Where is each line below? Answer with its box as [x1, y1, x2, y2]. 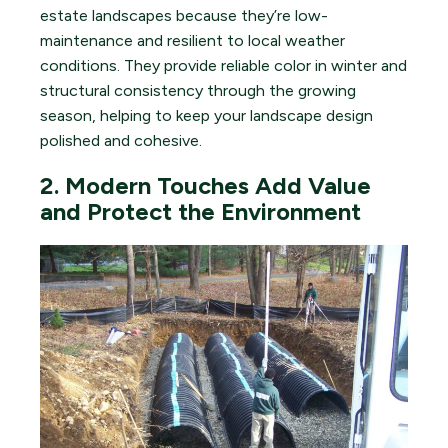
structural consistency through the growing [40, 80, 356, 100]
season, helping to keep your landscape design [40, 105, 373, 125]
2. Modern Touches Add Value [40, 170, 371, 200]
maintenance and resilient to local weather [40, 30, 345, 50]
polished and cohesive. [40, 130, 202, 150]
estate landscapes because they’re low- [40, 5, 328, 25]
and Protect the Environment [40, 196, 361, 226]
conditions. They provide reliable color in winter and [40, 55, 407, 75]
